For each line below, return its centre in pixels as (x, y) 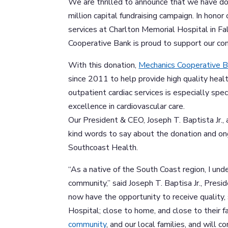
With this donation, (104, 65)
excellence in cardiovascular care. (127, 106)
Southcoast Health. (103, 147)
